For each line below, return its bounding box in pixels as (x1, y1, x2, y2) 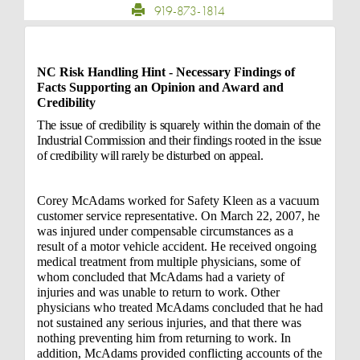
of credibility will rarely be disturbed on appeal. (37, 149, 264, 162)
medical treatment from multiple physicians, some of (37, 255, 301, 268)
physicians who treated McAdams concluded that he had (37, 301, 323, 314)
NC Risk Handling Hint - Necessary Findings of (37, 65, 295, 79)
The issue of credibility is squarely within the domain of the (37, 118, 321, 132)
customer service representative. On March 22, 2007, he (37, 209, 320, 223)
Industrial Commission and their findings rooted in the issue (37, 133, 321, 147)
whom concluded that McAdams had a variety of (37, 270, 284, 284)
